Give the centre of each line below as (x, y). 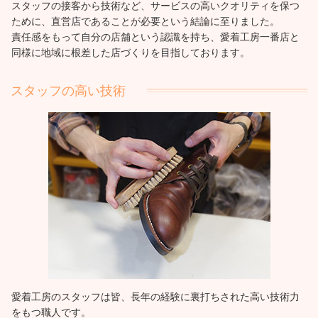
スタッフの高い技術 (68, 91)
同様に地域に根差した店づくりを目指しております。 (131, 53)
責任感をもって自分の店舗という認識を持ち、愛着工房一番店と (156, 37)
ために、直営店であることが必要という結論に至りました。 (146, 22)
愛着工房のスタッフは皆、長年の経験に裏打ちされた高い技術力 (156, 297)
